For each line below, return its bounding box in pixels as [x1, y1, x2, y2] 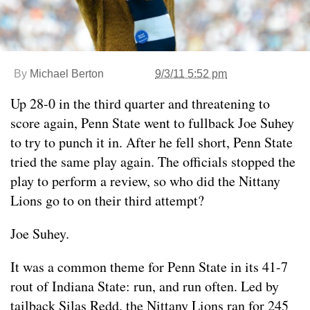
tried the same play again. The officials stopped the [10, 152, 295, 171]
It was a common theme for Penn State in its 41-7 [10, 257, 288, 276]
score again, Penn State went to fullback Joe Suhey [10, 113, 294, 132]
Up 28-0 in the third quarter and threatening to [10, 93, 270, 113]
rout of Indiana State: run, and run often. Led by [10, 276, 279, 295]
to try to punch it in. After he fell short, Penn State [10, 132, 293, 152]
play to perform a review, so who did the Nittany [10, 171, 280, 190]
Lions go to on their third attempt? [10, 190, 204, 210]
